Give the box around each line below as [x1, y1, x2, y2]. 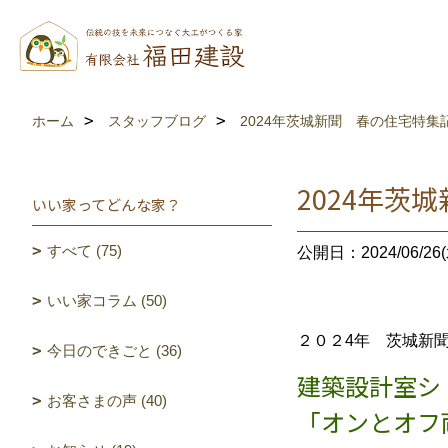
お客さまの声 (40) [47, 392, 167, 409]
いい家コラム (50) [47, 292, 167, 309]
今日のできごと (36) [47, 342, 182, 359]
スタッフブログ [108, 113, 206, 129]
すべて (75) [47, 242, 122, 259]
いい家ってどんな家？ [32, 194, 181, 215]
